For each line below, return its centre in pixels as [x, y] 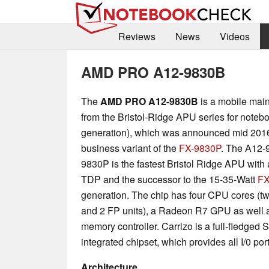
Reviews [137, 37]
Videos [234, 37]
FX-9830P [200, 148]
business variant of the [130, 148]
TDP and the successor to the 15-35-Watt [169, 179]
